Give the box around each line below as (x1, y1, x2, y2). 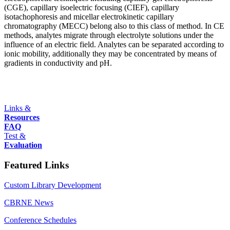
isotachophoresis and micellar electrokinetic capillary (4, 12, 174, 22)
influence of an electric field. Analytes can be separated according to (4, 40, 224, 49)
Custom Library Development (4, 180, 101, 189)
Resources (4, 113, 40, 122)
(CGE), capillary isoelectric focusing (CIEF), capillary (4, 3, 179, 12)
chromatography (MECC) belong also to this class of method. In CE (4, 22, 224, 31)
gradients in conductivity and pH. (4, 59, 112, 68)
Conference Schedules (4, 215, 76, 224)
